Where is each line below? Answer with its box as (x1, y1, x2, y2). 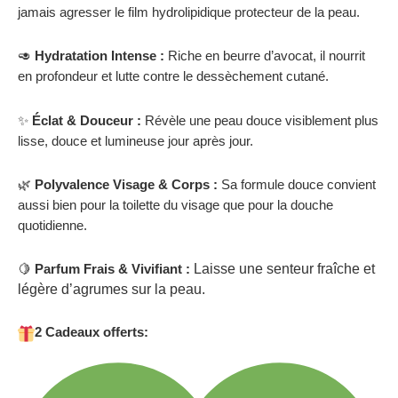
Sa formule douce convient (218, 176, 376, 192)
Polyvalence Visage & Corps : (35, 176, 218, 192)
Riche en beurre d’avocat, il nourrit (164, 48, 365, 64)
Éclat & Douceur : (32, 112, 141, 128)
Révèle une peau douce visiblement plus (141, 112, 378, 128)
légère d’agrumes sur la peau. (18, 282, 205, 298)
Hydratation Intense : (35, 48, 164, 64)
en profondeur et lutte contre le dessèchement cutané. (18, 68, 329, 84)
